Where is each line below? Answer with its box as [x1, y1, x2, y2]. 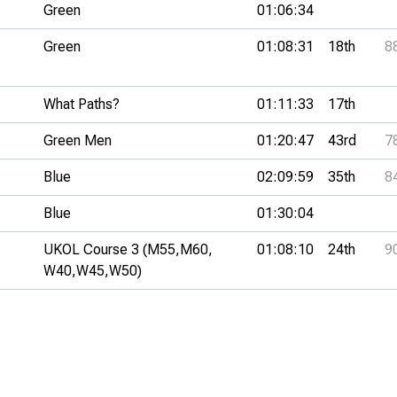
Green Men [43, 132, 112, 149]
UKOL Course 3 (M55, [43, 241, 180, 258]
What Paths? [43, 96, 120, 113]
